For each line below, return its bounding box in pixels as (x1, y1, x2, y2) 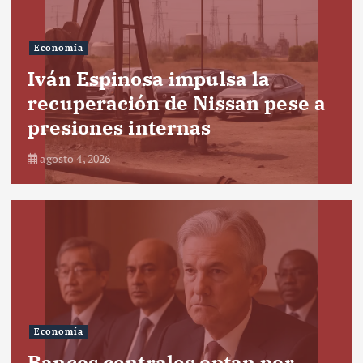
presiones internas (28, 113, 211, 140)
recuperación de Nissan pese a (28, 89, 327, 116)
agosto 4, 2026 (37, 150, 111, 166)
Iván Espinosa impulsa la (28, 65, 271, 92)
